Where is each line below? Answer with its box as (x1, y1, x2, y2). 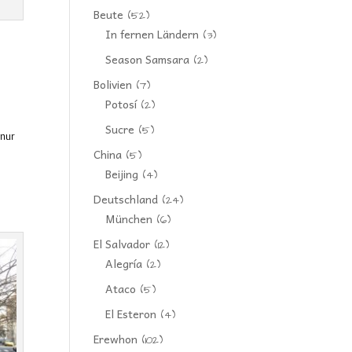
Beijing (105, 165, 139, 182)
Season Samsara (105, 50, 190, 68)
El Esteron (105, 305, 157, 322)
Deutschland (93, 190, 159, 207)
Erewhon (93, 330, 138, 347)
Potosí (105, 95, 137, 112)
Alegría (105, 255, 143, 272)
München (105, 210, 153, 227)
